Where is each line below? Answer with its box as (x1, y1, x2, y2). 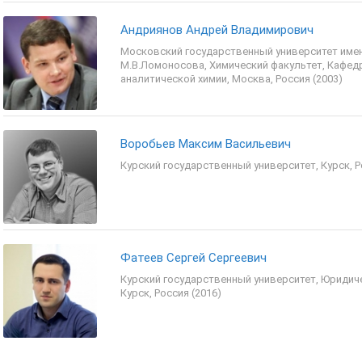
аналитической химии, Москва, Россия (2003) (120, 73, 343, 85)
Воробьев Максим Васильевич (120, 137, 291, 151)
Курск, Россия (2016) (120, 287, 221, 299)
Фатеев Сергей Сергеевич (120, 250, 267, 265)
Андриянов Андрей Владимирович (120, 23, 314, 37)
